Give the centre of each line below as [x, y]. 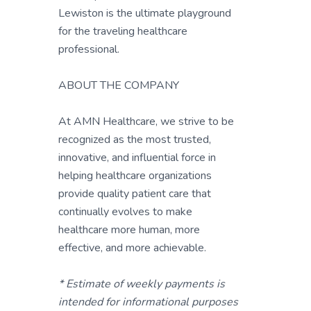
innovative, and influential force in [137, 158]
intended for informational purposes [148, 302]
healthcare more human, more [129, 230]
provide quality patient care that [135, 194]
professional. [89, 49]
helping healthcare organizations [135, 176]
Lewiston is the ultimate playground [145, 13]
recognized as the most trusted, [135, 140]
